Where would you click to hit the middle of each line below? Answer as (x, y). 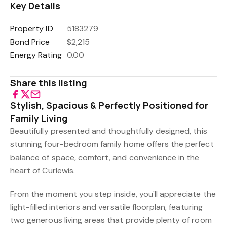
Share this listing (49, 83)
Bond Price (30, 42)
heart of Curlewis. (43, 171)
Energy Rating (36, 55)
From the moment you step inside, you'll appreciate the (113, 194)
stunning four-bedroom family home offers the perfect (112, 144)
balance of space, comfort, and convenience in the (105, 157)
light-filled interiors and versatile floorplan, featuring (106, 207)
